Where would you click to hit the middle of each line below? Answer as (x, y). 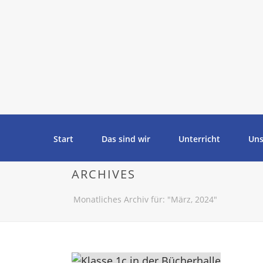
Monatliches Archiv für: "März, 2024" (145, 199)
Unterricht (199, 139)
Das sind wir (126, 139)
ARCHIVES (104, 174)
